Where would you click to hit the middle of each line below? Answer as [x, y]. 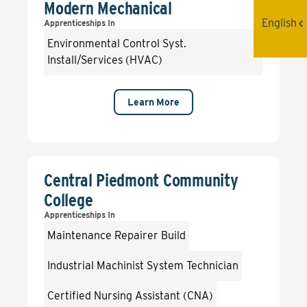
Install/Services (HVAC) [105, 60]
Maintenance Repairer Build [116, 235]
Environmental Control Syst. [117, 44]
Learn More [153, 102]
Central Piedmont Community [141, 180]
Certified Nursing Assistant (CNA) [130, 296]
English [279, 23]
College [69, 200]
